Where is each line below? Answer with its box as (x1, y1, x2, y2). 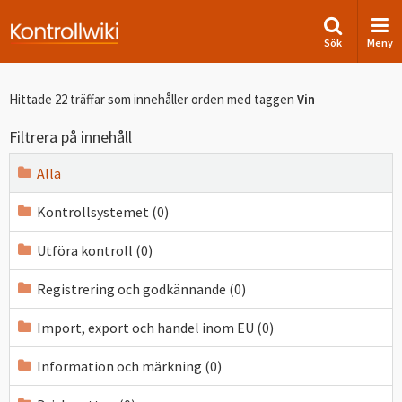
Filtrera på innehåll (9, 127, 132, 147)
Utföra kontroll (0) (37, 241, 153, 259)
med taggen (227, 91, 297, 108)
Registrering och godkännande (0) (37, 280, 246, 298)
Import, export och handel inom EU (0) (37, 319, 274, 336)
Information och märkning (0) (37, 357, 222, 375)
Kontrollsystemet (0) (37, 203, 169, 221)
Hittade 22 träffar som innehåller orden (9, 91, 227, 108)
